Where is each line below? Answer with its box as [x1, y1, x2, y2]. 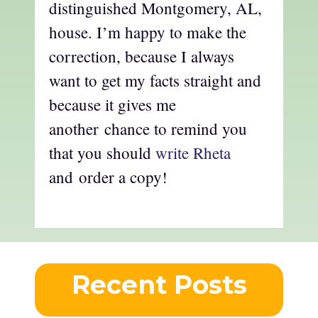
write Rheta [155, 142, 231, 164]
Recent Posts [71, 268, 247, 300]
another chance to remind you [49, 118, 247, 140]
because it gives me [49, 94, 176, 116]
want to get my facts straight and [49, 70, 261, 92]
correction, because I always [49, 45, 234, 67]
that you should [49, 142, 155, 164]
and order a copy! [49, 166, 168, 188]
